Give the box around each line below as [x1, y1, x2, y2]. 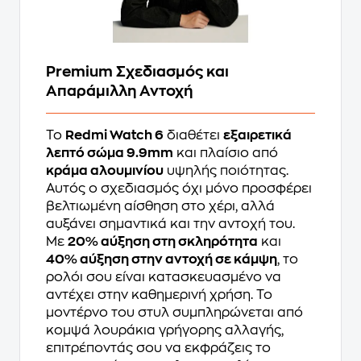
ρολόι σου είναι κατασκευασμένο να [46, 270, 281, 284]
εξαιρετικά [223, 128, 292, 142]
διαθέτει [164, 128, 223, 142]
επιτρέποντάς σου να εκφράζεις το [46, 341, 271, 355]
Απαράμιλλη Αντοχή [46, 83, 193, 98]
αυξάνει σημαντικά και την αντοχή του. [46, 217, 295, 230]
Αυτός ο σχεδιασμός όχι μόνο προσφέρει [46, 181, 312, 195]
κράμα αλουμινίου [46, 164, 164, 177]
